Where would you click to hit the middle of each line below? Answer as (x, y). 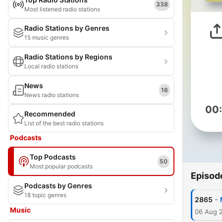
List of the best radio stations (64, 123)
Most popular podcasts (61, 166)
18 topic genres (45, 195)
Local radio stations (51, 66)
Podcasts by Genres (58, 186)
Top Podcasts (53, 157)
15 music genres (47, 37)
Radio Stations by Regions (68, 57)
